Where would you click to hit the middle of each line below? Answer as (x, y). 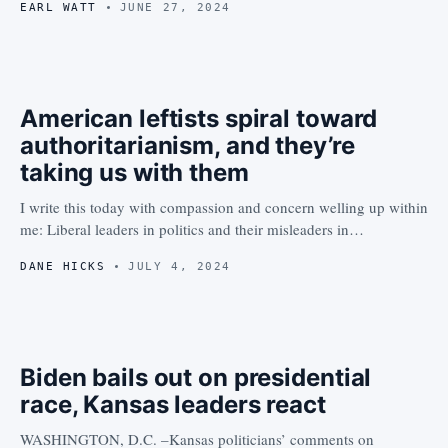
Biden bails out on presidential (196, 377)
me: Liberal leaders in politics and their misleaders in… (192, 228)
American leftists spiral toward (199, 118)
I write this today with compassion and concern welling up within (224, 206)
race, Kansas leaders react (173, 404)
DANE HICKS (63, 266)
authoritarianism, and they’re (187, 145)
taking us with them (134, 172)
